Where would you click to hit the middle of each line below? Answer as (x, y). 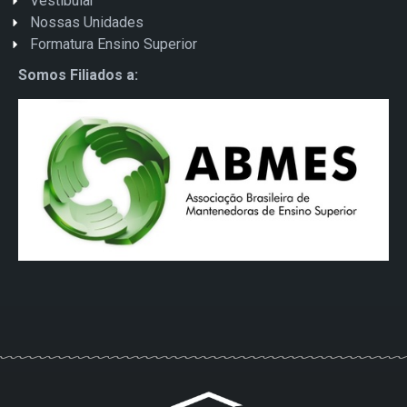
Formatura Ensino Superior (113, 44)
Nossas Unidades (86, 22)
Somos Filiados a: (78, 74)
